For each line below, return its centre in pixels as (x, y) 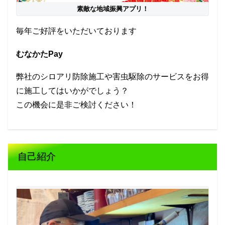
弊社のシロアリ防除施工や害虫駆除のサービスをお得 (113, 77)
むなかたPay (39, 54)
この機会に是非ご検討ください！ (76, 105)
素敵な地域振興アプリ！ (113, 9)
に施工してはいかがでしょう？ (72, 91)
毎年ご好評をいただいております (76, 31)
